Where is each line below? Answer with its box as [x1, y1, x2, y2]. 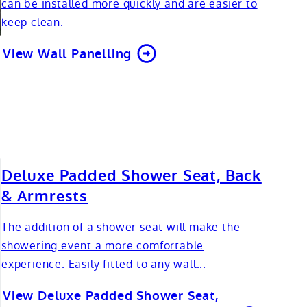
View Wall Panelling [3, 45, 132, 62]
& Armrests [1, 186, 88, 208]
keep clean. [1, 14, 64, 30]
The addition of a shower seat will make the [1, 219, 241, 236]
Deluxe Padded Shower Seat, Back [1, 166, 262, 187]
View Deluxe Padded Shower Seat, [3, 288, 219, 305]
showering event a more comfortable [1, 238, 204, 254]
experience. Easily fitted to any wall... [1, 256, 206, 273]
